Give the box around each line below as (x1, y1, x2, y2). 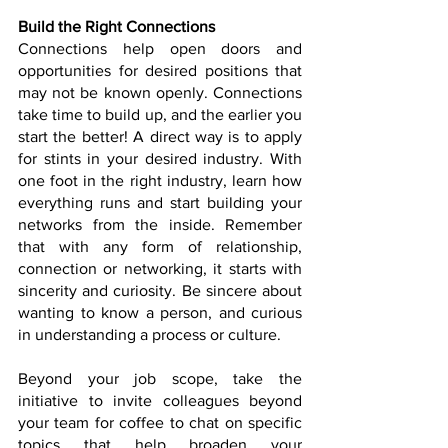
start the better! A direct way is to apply (18, 128, 302, 146)
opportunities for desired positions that (18, 62, 302, 80)
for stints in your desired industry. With (18, 150, 302, 168)
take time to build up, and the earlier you (18, 106, 302, 124)
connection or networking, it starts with (18, 260, 302, 278)
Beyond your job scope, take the (18, 370, 302, 388)
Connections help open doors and (18, 40, 302, 58)
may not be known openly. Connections (18, 84, 302, 102)
